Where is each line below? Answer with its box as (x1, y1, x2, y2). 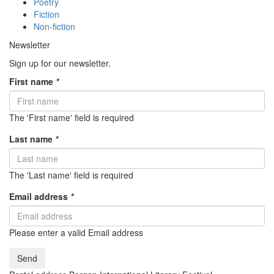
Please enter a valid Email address (9, 226, 143, 239)
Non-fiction (34, 20, 75, 32)
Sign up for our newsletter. (9, 57, 111, 69)
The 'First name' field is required (9, 111, 134, 124)
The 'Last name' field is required (9, 169, 133, 181)
